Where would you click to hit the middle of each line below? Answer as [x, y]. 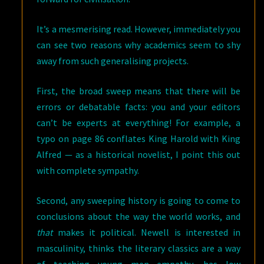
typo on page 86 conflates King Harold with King [138, 138]
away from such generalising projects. [113, 61]
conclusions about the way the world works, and [138, 216]
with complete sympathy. [88, 170]
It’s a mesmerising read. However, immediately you [138, 29]
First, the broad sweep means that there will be [138, 91]
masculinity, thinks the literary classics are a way [138, 248]
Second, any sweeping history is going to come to [138, 200]
